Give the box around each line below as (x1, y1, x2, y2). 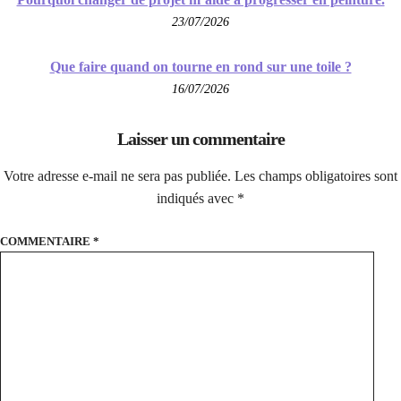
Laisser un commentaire (116, 128, 285, 149)
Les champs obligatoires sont (235, 167, 397, 183)
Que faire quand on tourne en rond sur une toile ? (49, 58, 352, 74)
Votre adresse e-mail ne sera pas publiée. (4, 167, 231, 183)
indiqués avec (157, 190, 237, 206)
